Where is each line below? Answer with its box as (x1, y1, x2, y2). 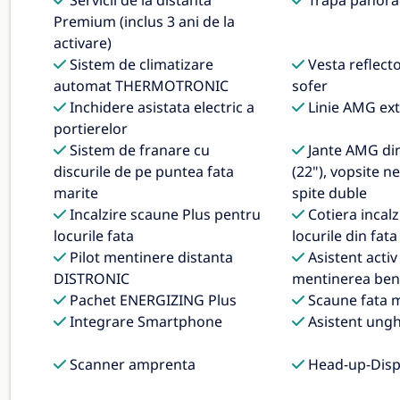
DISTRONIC (54, 269, 129, 288)
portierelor (54, 119, 128, 138)
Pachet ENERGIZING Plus (66, 290, 237, 310)
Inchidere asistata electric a (66, 97, 254, 117)
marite (54, 183, 98, 203)
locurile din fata (291, 226, 397, 246)
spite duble (291, 183, 367, 203)
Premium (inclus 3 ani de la (54, 12, 235, 31)
